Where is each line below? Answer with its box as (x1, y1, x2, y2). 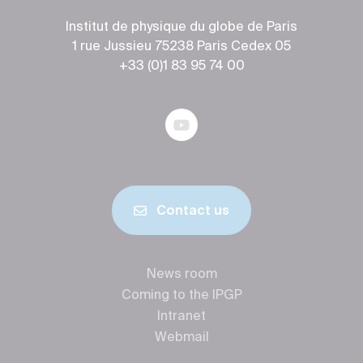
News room (146, 267, 217, 281)
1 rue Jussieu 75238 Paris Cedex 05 (72, 40, 291, 53)
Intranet (157, 310, 206, 323)
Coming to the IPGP (121, 288, 242, 302)
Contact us (156, 204, 229, 218)
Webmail (154, 331, 209, 344)
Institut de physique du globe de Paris (66, 20, 297, 34)
